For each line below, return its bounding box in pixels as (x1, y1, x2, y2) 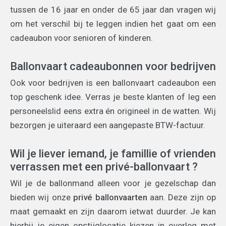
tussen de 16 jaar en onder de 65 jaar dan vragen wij (10, 5, 216, 15)
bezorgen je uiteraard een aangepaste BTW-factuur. (10, 120, 205, 131)
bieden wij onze (10, 192, 74, 203)
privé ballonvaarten (73, 192, 147, 203)
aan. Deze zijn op (147, 192, 216, 203)
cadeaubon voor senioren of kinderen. (10, 33, 153, 43)
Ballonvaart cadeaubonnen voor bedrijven (10, 60, 216, 73)
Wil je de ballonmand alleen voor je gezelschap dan (10, 178, 216, 189)
